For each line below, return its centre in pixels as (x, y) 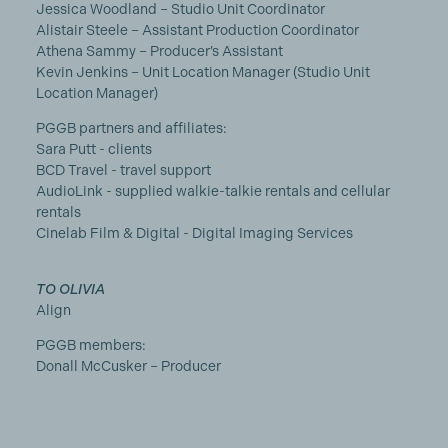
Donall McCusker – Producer (128, 366)
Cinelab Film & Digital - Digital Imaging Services (194, 233)
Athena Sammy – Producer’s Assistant (159, 51)
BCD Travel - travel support (123, 170)
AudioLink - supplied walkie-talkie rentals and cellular (212, 191)
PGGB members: (90, 345)
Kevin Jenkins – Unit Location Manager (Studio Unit (202, 72)
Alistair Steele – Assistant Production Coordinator (197, 30)
